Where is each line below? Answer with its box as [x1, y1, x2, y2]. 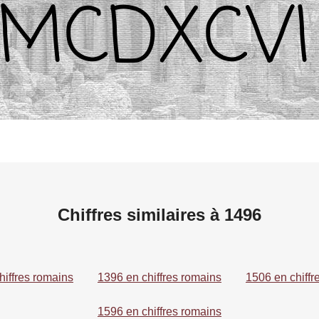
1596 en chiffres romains [98, 305, 221, 318]
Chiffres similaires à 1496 [58, 204, 261, 224]
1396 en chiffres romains [98, 271, 221, 283]
